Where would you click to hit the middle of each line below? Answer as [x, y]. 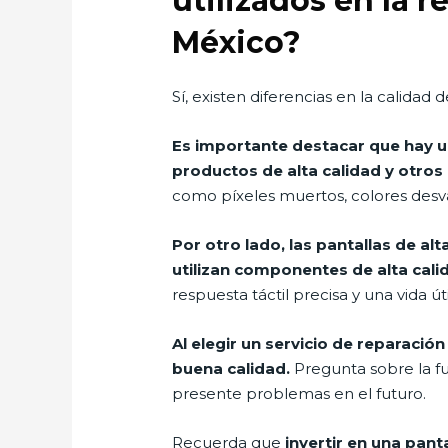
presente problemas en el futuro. [299, 394]
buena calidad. [231, 369]
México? [237, 43]
